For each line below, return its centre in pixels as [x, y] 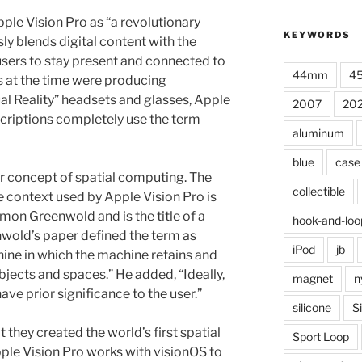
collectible [318, 191]
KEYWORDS [317, 34]
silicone [311, 307]
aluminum [318, 133]
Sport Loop [320, 336]
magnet [312, 278]
